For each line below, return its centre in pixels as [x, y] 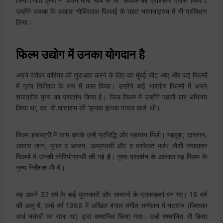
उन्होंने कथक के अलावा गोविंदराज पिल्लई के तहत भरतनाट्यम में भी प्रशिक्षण [111, 11]
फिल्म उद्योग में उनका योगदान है [80, 55]
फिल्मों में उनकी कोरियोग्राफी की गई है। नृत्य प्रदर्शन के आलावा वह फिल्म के [111, 157]
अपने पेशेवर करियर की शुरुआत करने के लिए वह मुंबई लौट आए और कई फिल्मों [111, 75]
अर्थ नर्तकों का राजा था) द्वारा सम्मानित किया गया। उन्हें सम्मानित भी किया [111, 216]
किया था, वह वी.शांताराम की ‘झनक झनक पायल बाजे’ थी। [88, 108]
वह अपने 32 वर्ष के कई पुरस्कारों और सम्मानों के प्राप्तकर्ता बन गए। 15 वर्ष [111, 194]
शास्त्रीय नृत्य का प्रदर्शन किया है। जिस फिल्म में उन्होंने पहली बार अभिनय [111, 97]
